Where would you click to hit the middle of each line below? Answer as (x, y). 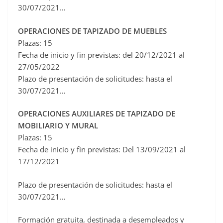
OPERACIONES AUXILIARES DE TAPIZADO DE (97, 114)
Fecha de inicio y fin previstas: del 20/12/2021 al (101, 55)
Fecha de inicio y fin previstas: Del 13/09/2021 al (102, 150)
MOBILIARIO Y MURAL (58, 126)
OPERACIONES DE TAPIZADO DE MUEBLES (92, 31)
